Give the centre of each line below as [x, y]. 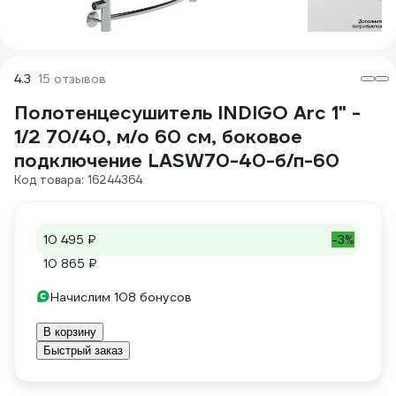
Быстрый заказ [83, 350]
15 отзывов [72, 79]
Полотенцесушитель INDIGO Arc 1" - [187, 113]
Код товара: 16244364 [78, 180]
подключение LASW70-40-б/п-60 [177, 160]
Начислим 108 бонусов [121, 297]
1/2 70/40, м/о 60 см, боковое [158, 137]
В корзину [70, 332]
